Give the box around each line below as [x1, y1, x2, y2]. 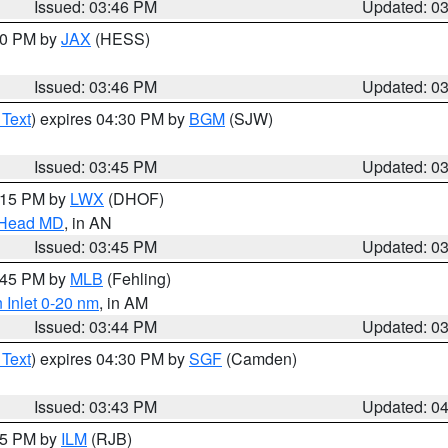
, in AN [64, 211, 112, 234]
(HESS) [91, 27, 150, 50]
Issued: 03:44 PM [34, 315, 158, 338]
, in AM [99, 291, 148, 314]
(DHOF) [104, 187, 164, 210]
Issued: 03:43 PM [34, 395, 158, 418]
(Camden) [222, 347, 297, 370]
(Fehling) [103, 267, 171, 290]
